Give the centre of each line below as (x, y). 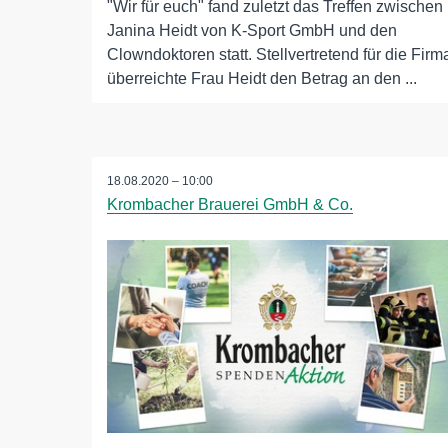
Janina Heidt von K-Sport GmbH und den (252, 31)
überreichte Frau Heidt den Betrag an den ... (262, 79)
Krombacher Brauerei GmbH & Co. (230, 205)
